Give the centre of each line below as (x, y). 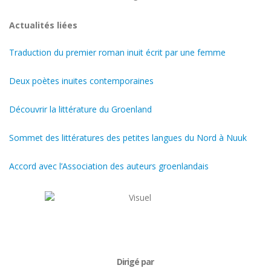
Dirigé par (135, 262)
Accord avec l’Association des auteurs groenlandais (109, 166)
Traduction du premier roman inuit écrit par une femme (117, 53)
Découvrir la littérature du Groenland (80, 109)
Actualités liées (43, 25)
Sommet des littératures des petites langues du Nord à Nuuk (128, 138)
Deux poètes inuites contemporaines (81, 81)
